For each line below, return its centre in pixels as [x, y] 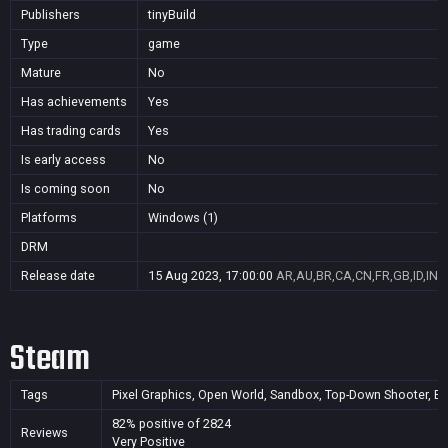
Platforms [49, 217]
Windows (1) [183, 217]
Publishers [50, 14]
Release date [58, 275]
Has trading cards [71, 130]
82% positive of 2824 [171, 423]
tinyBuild [172, 14]
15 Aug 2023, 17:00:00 [210, 275]
